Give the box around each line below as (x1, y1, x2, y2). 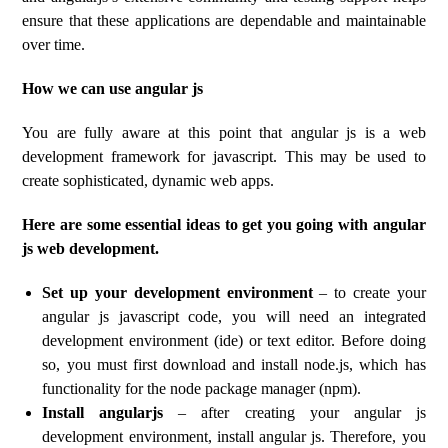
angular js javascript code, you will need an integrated (42, 308, 426, 325)
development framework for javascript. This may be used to (22, 148, 426, 165)
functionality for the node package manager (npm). (42, 380, 362, 397)
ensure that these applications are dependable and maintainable (22, 12, 426, 29)
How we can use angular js (22, 80, 204, 97)
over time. (22, 36, 86, 53)
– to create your (312, 284, 426, 301)
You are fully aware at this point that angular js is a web (22, 124, 426, 141)
